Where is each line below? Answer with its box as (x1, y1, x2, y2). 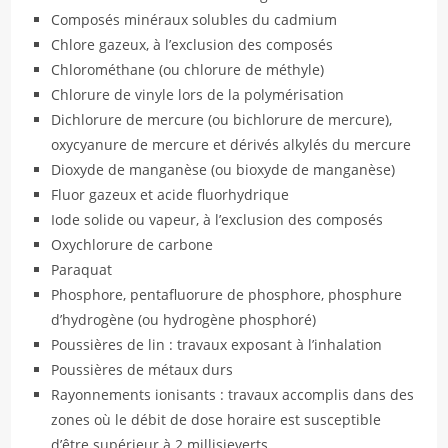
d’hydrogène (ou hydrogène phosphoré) (51, 310, 317, 329)
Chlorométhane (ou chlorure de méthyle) (51, 60, 325, 79)
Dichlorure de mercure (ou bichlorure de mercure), (51, 110, 393, 129)
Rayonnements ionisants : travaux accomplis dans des (51, 385, 415, 404)
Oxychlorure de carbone (51, 235, 214, 254)
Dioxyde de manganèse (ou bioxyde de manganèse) (51, 160, 396, 179)
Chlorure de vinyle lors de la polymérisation (51, 85, 345, 104)
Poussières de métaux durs (51, 360, 234, 379)
